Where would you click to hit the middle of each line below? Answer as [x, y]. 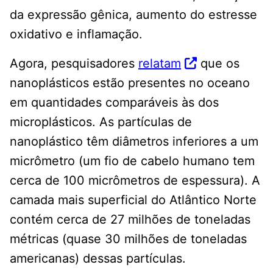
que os [218, 64]
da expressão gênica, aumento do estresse [133, 15]
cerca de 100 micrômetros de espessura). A [135, 181]
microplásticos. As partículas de [101, 122]
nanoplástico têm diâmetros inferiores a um [134, 142]
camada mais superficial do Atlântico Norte [133, 200]
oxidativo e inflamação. [76, 34]
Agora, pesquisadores [74, 64]
